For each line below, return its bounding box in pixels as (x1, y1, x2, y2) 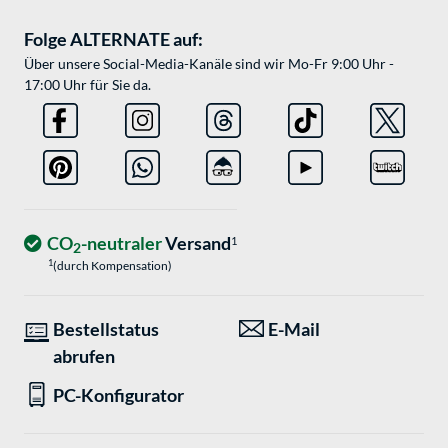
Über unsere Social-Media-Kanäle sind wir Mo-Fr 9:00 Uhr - (24, 55, 394, 73)
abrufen (53, 345, 115, 368)
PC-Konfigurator (53, 384, 184, 407)
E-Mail (268, 318, 320, 341)
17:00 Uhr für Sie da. (24, 76, 151, 94)
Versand (162, 232, 231, 255)
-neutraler (81, 232, 162, 255)
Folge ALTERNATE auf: (24, 28, 203, 51)
